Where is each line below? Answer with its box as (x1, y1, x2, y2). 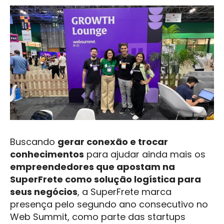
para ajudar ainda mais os (84, 148, 205, 161)
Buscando (10, 135, 57, 148)
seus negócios (10, 185, 77, 198)
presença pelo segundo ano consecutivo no (10, 198, 208, 211)
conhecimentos (10, 148, 84, 161)
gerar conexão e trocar (57, 135, 168, 148)
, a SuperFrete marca (77, 185, 171, 198)
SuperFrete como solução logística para (10, 173, 201, 186)
